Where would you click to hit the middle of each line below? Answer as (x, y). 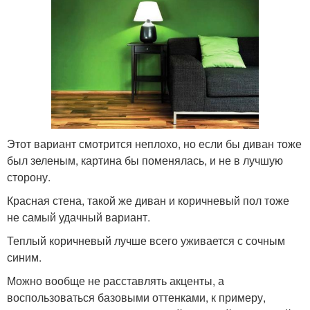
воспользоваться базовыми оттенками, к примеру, (136, 297)
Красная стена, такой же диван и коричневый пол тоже (148, 200)
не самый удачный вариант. (79, 217)
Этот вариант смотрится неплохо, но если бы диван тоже (154, 143)
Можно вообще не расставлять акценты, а (116, 280)
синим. (24, 257)
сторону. (29, 176)
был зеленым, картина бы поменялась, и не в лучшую (145, 160)
